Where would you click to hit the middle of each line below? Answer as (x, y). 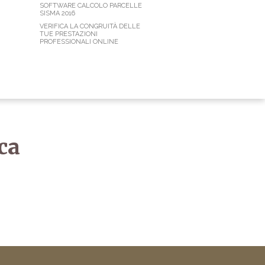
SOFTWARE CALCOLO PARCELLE (91, 6)
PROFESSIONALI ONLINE (79, 42)
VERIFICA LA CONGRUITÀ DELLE (90, 27)
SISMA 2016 (57, 14)
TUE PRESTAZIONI (69, 34)
